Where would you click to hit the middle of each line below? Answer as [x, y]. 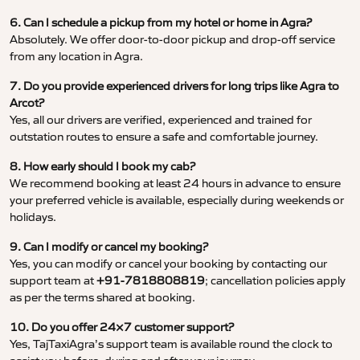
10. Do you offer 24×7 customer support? [122, 327]
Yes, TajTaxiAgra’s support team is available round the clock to [171, 344]
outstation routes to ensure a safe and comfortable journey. [164, 137]
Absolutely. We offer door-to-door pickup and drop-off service [172, 40]
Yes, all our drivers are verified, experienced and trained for [161, 120]
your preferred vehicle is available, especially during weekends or [177, 200]
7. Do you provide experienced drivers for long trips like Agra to [174, 86]
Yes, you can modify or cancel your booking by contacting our [168, 264]
